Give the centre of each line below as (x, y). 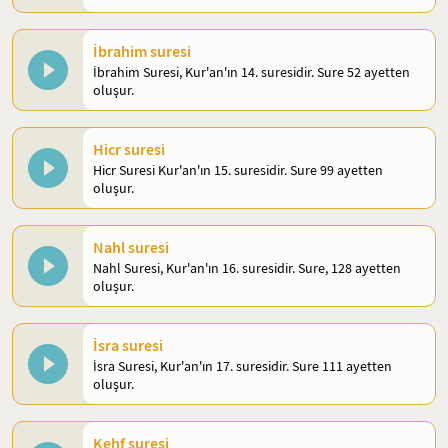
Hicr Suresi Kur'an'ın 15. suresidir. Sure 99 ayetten (238, 170)
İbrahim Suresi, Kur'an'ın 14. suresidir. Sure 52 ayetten (251, 72)
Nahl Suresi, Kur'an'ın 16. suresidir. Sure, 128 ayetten (247, 268)
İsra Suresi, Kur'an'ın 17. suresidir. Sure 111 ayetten (242, 366)
